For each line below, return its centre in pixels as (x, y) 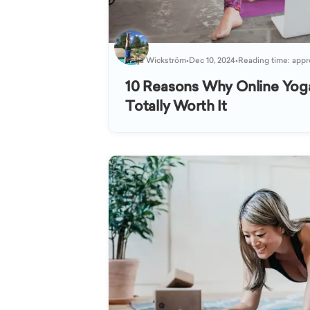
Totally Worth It (176, 106)
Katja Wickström (156, 60)
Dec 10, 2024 (212, 60)
